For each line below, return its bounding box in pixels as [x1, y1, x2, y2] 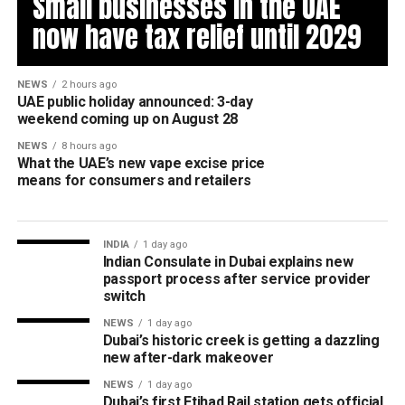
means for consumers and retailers [16, 172, 252, 189]
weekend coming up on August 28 [16, 110, 239, 127]
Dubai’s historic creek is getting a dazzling [102, 332, 380, 349]
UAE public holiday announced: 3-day [16, 93, 253, 110]
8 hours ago [61, 140, 117, 152]
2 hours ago [61, 79, 117, 90]
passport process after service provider [102, 270, 372, 287]
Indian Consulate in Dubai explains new [102, 253, 353, 270]
